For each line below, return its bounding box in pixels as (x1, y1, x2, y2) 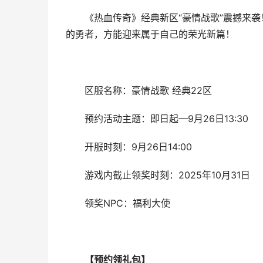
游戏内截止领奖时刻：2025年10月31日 (84, 170, 250, 181)
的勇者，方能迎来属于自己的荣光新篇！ (66, 29, 235, 40)
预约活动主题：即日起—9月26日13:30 (84, 113, 248, 124)
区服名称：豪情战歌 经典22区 (84, 85, 212, 96)
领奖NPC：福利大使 (84, 198, 170, 209)
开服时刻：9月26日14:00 (84, 141, 192, 153)
